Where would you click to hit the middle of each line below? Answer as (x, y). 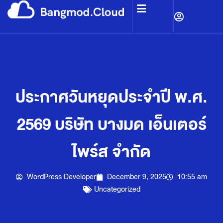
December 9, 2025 (137, 177)
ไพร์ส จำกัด (111, 152)
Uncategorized (117, 189)
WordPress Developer (61, 177)
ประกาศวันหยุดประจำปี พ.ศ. (111, 97)
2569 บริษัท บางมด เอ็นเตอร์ (111, 125)
